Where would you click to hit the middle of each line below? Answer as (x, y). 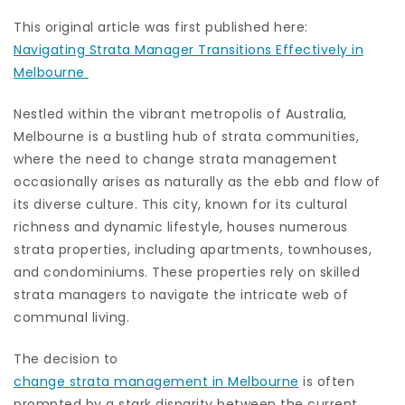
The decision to (66, 358)
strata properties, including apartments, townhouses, (193, 249)
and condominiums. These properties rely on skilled (187, 272)
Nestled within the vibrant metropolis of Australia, (180, 113)
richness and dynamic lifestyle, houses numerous (181, 226)
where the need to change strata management (175, 159)
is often (326, 381)
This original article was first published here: (161, 27)
